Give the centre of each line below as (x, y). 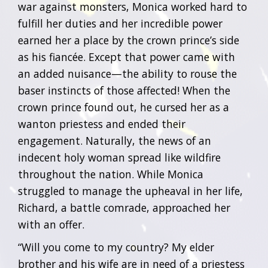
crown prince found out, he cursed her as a (124, 107)
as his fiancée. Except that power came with (127, 57)
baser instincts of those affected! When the (124, 90)
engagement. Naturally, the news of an (115, 141)
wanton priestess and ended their (102, 124)
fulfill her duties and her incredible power (120, 23)
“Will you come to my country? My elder (116, 247)
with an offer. (51, 224)
